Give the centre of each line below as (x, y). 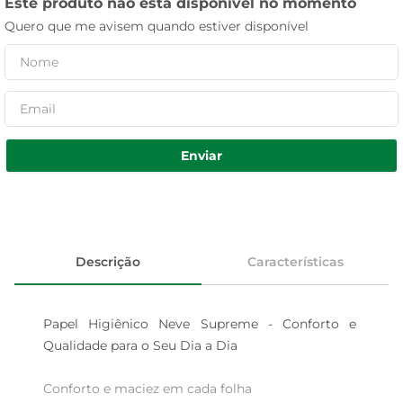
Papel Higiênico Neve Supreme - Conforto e (201, 324)
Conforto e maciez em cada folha (151, 389)
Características (295, 261)
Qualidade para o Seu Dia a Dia (140, 345)
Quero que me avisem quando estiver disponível (157, 26)
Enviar (201, 155)
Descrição (108, 261)
